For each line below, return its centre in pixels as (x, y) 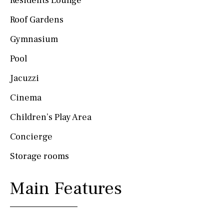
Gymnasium (34, 39)
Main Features (66, 188)
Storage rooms (39, 156)
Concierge (31, 136)
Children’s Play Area (51, 117)
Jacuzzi (24, 78)
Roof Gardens (37, 19)
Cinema (26, 97)
